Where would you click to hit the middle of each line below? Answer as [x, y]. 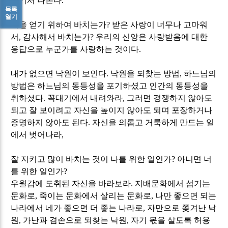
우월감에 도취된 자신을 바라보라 [71, 183]
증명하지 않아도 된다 [50, 122]
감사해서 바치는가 [57, 37]
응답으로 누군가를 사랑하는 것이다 [75, 49]
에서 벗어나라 [36, 134]
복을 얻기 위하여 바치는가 [59, 24]
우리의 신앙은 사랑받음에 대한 [152, 37]
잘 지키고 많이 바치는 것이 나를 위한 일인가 [91, 159]
